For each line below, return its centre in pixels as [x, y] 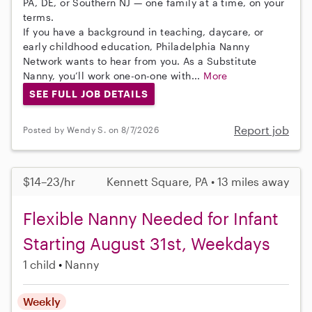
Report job [262, 130]
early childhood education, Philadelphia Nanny [136, 47]
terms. [39, 17]
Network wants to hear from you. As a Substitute [140, 61]
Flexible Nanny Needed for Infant [151, 218]
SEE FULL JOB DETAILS [88, 94]
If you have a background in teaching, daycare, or [143, 32]
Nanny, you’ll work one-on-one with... [114, 76]
